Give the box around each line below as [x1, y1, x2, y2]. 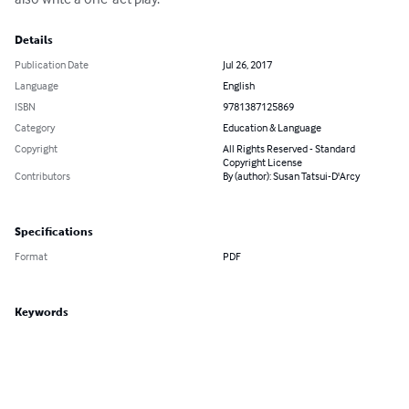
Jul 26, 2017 [223, 58, 272, 72]
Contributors [15, 169, 70, 184]
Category [15, 121, 55, 135]
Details [15, 34, 53, 47]
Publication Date [15, 58, 89, 72]
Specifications [15, 225, 93, 239]
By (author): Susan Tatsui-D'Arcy [223, 169, 360, 184]
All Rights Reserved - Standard [223, 142, 355, 156]
